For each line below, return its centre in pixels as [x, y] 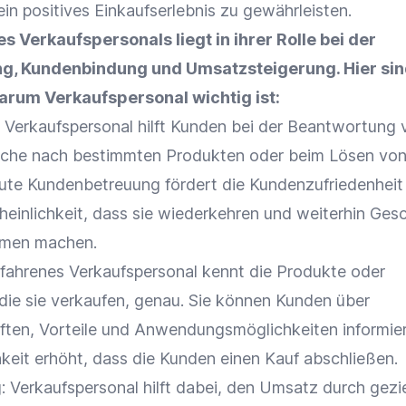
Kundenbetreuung [94, 184]
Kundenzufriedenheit [326, 184]
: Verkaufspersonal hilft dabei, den [130, 387]
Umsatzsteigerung [261, 68]
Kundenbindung [84, 68]
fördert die [205, 184]
